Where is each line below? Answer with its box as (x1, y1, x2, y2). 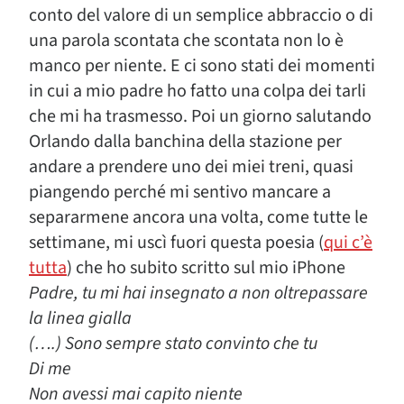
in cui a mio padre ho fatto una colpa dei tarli (29, 78, 366, 104)
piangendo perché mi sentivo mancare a (29, 179, 331, 205)
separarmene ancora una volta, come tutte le (29, 205, 368, 230)
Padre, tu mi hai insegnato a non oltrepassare (29, 280, 368, 306)
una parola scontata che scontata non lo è (29, 28, 344, 53)
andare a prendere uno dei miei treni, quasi (29, 154, 353, 179)
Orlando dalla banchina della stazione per (29, 129, 342, 154)
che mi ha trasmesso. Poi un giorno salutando (29, 104, 372, 129)
